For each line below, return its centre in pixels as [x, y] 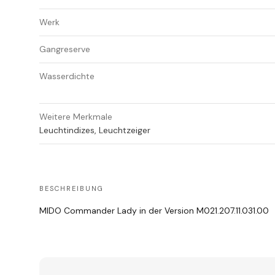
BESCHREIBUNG [72, 189]
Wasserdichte [67, 76]
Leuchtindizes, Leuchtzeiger [95, 130]
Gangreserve [65, 49]
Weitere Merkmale [76, 117]
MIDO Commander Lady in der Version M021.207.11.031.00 [154, 211]
